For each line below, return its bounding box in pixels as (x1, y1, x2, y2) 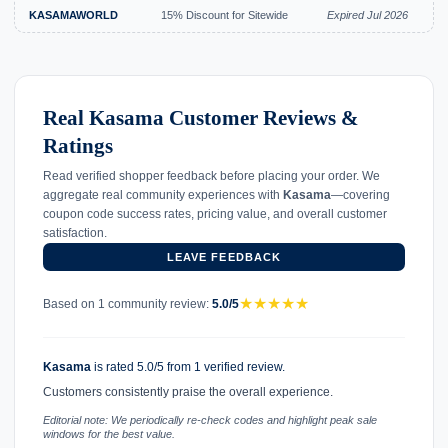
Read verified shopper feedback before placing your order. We (43, 169, 380, 184)
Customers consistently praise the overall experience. (43, 385, 333, 400)
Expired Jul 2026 (327, 9, 408, 22)
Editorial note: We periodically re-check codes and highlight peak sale (43, 413, 377, 426)
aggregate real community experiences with (43, 188, 283, 203)
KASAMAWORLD (29, 9, 118, 22)
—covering (331, 188, 390, 203)
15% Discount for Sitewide (161, 9, 288, 22)
